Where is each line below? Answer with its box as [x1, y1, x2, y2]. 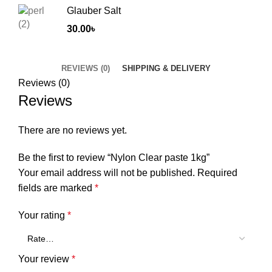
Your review [18, 254, 72, 265]
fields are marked [18, 183, 95, 194]
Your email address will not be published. [18, 168, 195, 178]
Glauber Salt [67, 5, 121, 16]
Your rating [18, 210, 67, 221]
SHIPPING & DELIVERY [122, 64, 211, 73]
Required [197, 168, 237, 178]
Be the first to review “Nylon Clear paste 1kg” [18, 152, 209, 163]
